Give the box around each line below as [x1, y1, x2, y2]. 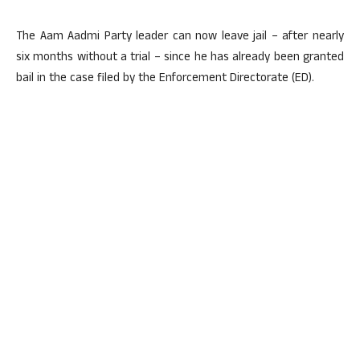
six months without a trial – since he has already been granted [16, 48, 344, 68]
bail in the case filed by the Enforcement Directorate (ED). [16, 69, 314, 89]
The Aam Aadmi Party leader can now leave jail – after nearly [16, 27, 344, 47]
